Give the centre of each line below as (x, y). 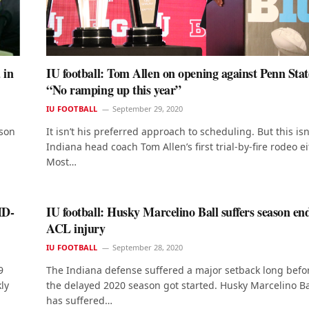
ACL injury (76, 229)
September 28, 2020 (148, 248)
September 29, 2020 (148, 109)
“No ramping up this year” (114, 90)
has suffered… (79, 301)
